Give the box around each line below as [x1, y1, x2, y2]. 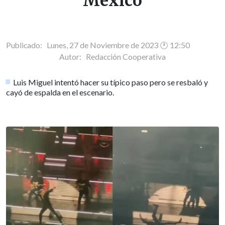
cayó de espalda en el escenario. [6, 87, 114, 97]
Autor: [59, 52, 86, 61]
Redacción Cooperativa [86, 52, 166, 61]
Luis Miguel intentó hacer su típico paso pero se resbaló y [13, 77, 208, 87]
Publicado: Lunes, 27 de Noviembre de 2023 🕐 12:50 [6, 40, 190, 50]
